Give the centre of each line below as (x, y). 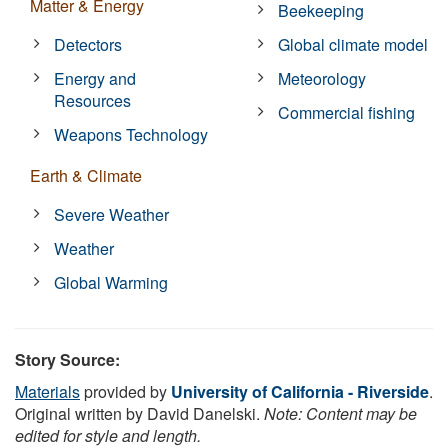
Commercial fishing (347, 112)
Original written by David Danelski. (139, 413)
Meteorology (322, 78)
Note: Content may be (340, 413)
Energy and (95, 78)
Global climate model (353, 44)
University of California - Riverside (300, 391)
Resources (93, 100)
